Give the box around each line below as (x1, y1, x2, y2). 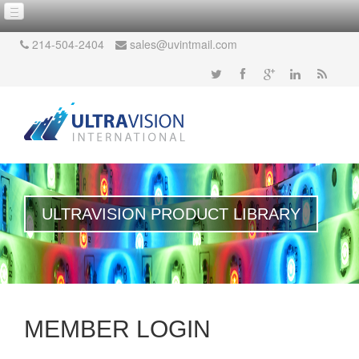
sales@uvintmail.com (130, 36, 237, 52)
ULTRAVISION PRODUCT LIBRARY (42, 205, 301, 223)
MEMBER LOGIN (24, 316, 211, 342)
